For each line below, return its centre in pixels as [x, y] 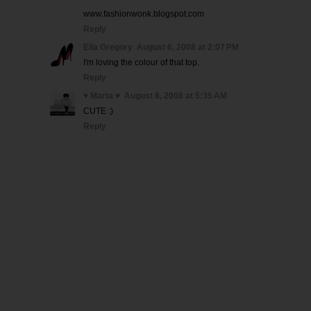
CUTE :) [98, 111]
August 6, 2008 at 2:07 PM [188, 47]
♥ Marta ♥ [102, 96]
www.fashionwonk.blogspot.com [144, 14]
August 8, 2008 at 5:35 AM [176, 96]
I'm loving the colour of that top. [141, 62]
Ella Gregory [108, 47]
